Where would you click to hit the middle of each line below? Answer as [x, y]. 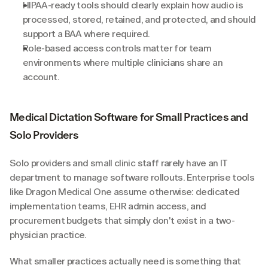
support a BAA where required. [86, 33]
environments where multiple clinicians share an [123, 62]
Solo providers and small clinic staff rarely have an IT [118, 163]
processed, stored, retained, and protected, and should [139, 19]
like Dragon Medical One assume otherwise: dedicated [125, 191]
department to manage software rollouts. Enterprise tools [132, 177]
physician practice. [48, 234]
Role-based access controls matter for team [117, 48]
